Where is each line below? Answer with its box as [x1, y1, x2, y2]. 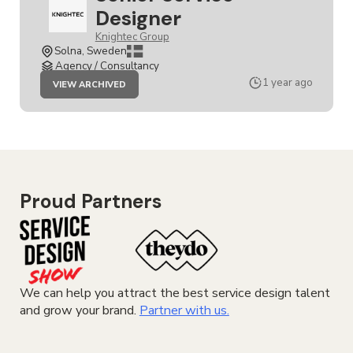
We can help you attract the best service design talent [19, 284, 330, 302]
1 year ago [262, 76, 314, 91]
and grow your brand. [19, 301, 139, 319]
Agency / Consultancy [54, 59, 159, 74]
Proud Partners [19, 188, 162, 214]
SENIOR [125, 80, 161, 93]
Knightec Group [95, 30, 169, 45]
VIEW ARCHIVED [53, 78, 127, 91]
